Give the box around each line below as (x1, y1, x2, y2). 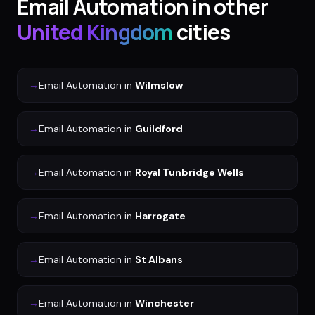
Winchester (135, 297, 194, 310)
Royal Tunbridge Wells (135, 166, 244, 179)
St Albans (135, 253, 183, 266)
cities (172, 18, 231, 47)
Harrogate (135, 210, 186, 223)
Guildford (135, 122, 183, 136)
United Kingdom (17, 18, 173, 47)
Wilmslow (135, 79, 183, 92)
